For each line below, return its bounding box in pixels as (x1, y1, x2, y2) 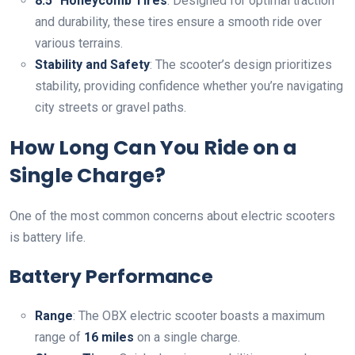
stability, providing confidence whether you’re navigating (35, 78, 343, 94)
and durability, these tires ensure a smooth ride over (35, 14, 322, 30)
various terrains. (35, 36, 123, 52)
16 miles (84, 330, 134, 345)
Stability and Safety (35, 57, 150, 73)
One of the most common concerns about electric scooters (10, 208, 335, 224)
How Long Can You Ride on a (10, 134, 297, 162)
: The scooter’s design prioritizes (150, 57, 332, 73)
